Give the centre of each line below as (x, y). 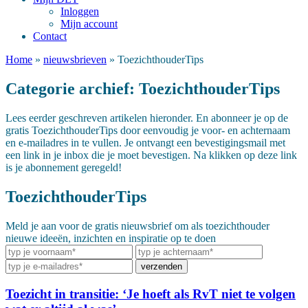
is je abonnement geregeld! (64, 168)
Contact (50, 36)
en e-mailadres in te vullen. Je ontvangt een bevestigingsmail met (145, 143)
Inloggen (80, 12)
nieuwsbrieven (75, 60)
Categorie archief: (72, 89)
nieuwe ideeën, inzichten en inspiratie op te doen (111, 239)
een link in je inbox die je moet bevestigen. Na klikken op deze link (151, 155)
